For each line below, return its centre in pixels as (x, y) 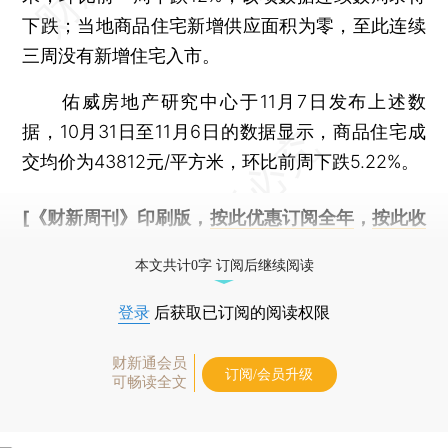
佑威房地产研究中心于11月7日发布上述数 (224, 101)
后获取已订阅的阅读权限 (240, 312)
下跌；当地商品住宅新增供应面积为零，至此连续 (224, 25)
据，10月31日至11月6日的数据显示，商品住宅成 (224, 131)
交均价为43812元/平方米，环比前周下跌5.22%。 (221, 161)
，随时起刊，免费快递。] (179, 247)
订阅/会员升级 (269, 374)
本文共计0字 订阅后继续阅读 (224, 265)
